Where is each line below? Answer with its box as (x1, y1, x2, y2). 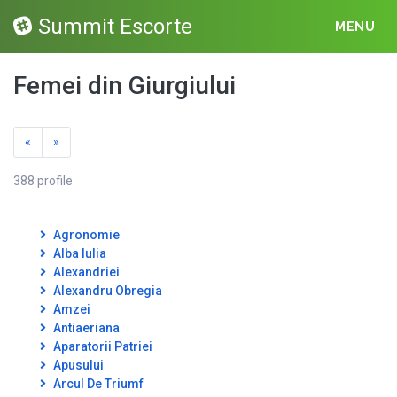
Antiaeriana (51, 321, 120, 335)
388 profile (13, 174, 73, 188)
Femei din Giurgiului (13, 71, 236, 100)
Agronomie (51, 228, 120, 242)
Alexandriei (51, 265, 120, 279)
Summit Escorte (38, 14, 192, 39)
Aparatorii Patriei (51, 339, 152, 354)
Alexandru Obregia (51, 284, 162, 298)
